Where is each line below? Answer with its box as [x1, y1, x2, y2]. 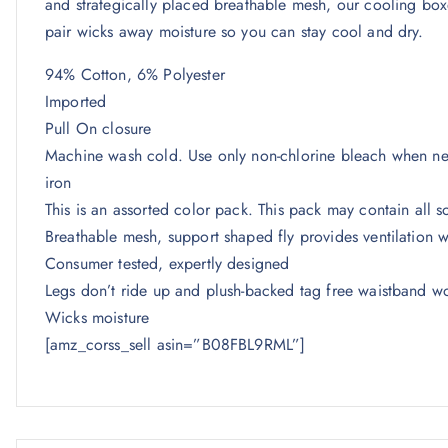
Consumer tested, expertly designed [45, 252, 290, 275]
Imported [45, 90, 107, 113]
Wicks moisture [45, 306, 150, 329]
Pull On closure [45, 117, 152, 140]
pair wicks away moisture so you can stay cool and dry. [45, 20, 424, 43]
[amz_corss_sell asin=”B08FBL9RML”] [45, 333, 306, 356]
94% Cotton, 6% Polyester [45, 63, 225, 86]
